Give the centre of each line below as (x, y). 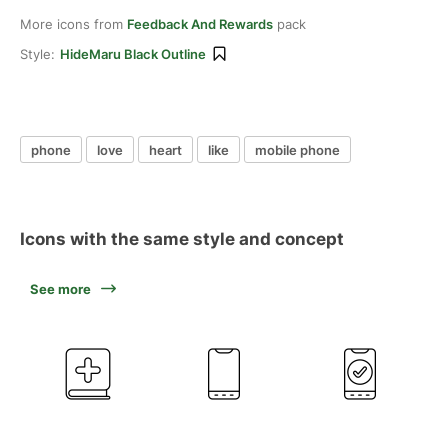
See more (60, 289)
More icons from (73, 24)
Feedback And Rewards (200, 24)
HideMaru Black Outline (133, 54)
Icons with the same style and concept (182, 239)
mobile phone (297, 149)
